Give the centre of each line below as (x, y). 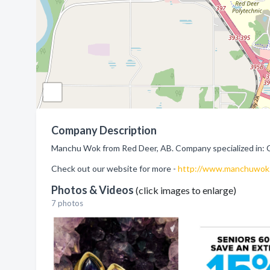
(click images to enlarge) (186, 190)
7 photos (67, 203)
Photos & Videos (93, 190)
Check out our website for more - (115, 168)
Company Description (104, 130)
